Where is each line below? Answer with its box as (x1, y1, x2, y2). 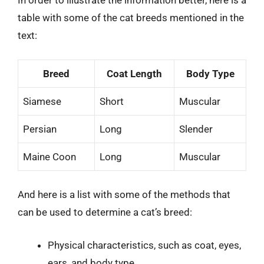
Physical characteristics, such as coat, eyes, (48, 239, 241, 251)
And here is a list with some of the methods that (18, 189, 230, 200)
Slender (179, 123, 213, 135)
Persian (23, 123, 57, 135)
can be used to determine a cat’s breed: (18, 206, 192, 218)
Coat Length (107, 67, 162, 80)
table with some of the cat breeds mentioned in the (18, 12, 244, 24)
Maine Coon (23, 150, 76, 163)
